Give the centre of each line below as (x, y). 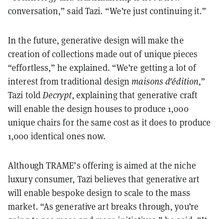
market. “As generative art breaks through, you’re (103, 207)
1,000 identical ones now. (57, 136)
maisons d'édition (165, 82)
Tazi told (25, 95)
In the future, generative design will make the (96, 41)
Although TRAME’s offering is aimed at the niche (102, 166)
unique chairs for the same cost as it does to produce (109, 123)
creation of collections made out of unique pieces (103, 54)
